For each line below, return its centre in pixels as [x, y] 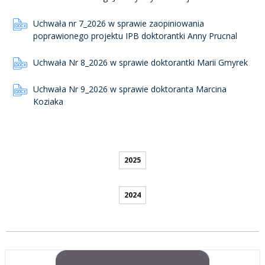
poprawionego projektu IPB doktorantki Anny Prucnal [135, 36]
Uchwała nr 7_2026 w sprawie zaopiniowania [119, 23]
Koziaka [48, 101]
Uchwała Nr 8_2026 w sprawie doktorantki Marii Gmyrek [140, 62]
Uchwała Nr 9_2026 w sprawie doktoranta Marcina [130, 89]
